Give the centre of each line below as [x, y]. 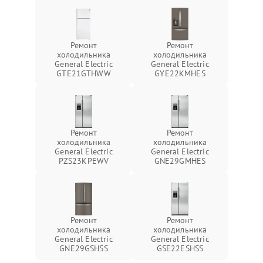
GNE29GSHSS [84, 249]
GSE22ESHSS [180, 249]
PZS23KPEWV [84, 161]
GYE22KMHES [180, 74]
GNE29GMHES [180, 161]
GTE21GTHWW [84, 74]
